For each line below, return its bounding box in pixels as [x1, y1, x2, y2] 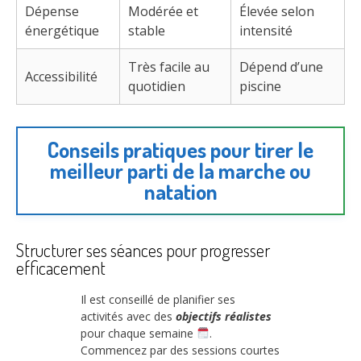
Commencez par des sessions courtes [81, 342, 280, 358]
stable [128, 22, 165, 40]
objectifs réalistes [176, 308, 272, 324]
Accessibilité [25, 68, 98, 86]
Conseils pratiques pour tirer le [48, 136, 313, 163]
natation [143, 178, 218, 205]
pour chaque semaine [81, 325, 197, 341]
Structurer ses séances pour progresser [16, 238, 270, 261]
